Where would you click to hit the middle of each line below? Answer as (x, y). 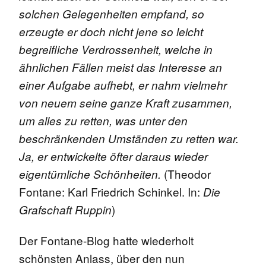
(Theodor (186, 173)
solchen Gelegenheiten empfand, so (112, 13)
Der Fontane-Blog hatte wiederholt (106, 240)
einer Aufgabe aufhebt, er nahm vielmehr (123, 85)
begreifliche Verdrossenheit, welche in (116, 49)
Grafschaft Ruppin (65, 209)
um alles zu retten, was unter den (103, 120)
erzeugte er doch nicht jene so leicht (111, 31)
